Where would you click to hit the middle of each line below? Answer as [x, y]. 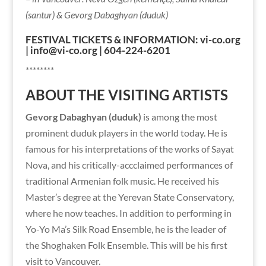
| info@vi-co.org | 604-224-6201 [98, 50]
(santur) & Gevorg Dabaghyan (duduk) [96, 14]
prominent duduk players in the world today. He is [126, 132]
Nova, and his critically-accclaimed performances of [129, 164]
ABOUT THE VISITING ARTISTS [126, 94]
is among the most [179, 116]
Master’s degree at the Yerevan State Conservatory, [129, 197]
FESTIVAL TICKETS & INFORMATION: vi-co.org [133, 39]
